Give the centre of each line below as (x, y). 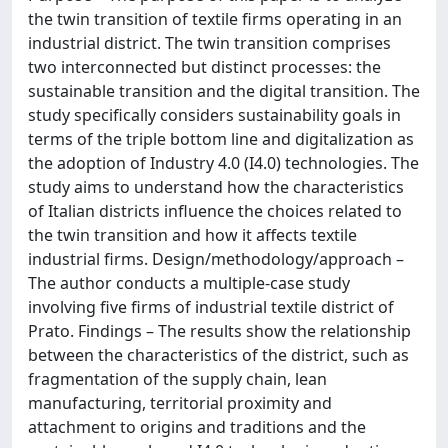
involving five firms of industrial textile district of (211, 307)
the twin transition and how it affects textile (192, 235)
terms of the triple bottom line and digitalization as (221, 139)
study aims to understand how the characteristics (216, 187)
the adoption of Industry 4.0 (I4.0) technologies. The (223, 163)
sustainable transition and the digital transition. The (224, 91)
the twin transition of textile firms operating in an (215, 19)
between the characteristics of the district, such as (218, 355)
